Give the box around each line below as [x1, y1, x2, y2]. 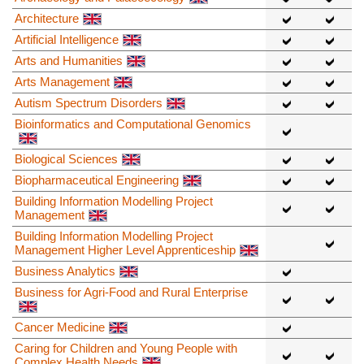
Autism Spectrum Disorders [15, 95, 162, 110]
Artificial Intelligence [15, 32, 119, 46]
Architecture [15, 11, 79, 25]
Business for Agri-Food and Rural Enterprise [15, 284, 248, 299]
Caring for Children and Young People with [15, 340, 237, 355]
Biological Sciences [15, 151, 118, 166]
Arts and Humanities [15, 53, 123, 67]
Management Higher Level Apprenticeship [15, 242, 236, 257]
